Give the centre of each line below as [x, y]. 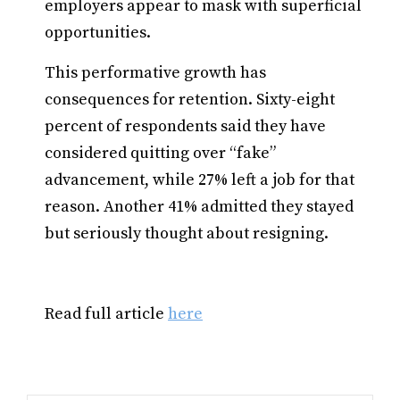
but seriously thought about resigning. [187, 233]
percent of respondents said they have [185, 126]
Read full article [106, 314]
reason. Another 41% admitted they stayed [199, 207]
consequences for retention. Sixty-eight [190, 100]
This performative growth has [155, 73]
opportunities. [98, 33]
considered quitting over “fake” [160, 153]
